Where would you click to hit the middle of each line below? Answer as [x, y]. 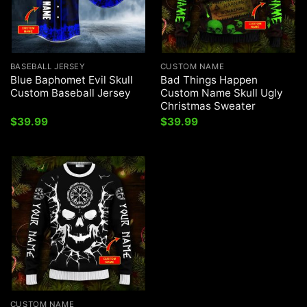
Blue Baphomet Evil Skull [71, 79]
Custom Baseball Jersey [70, 93]
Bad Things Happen [209, 79]
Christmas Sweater [208, 106]
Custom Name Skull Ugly [221, 93]
